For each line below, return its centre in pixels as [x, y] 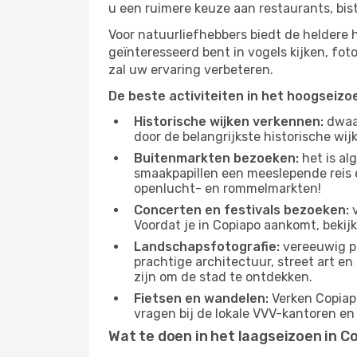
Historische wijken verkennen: [229, 122]
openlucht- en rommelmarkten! [228, 188]
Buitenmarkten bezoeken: [216, 158]
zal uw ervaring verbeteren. [191, 70]
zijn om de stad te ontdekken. [223, 277]
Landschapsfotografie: [207, 247]
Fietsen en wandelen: [201, 298]
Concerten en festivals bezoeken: [241, 210]
